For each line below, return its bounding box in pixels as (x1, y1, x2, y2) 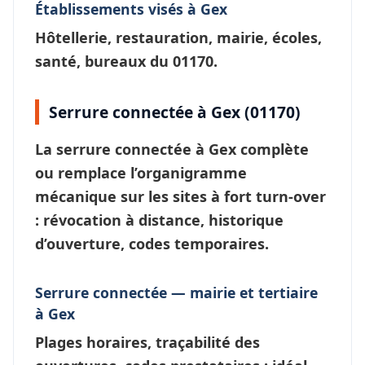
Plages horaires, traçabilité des (35, 332, 260, 352)
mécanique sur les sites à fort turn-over (35, 186, 326, 206)
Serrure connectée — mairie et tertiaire (35, 282, 318, 302)
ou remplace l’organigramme (35, 162, 247, 182)
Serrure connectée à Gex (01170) (49, 100, 301, 123)
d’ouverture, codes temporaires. (35, 233, 269, 253)
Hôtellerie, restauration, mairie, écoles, (35, 27, 322, 47)
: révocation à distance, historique (35, 209, 284, 230)
